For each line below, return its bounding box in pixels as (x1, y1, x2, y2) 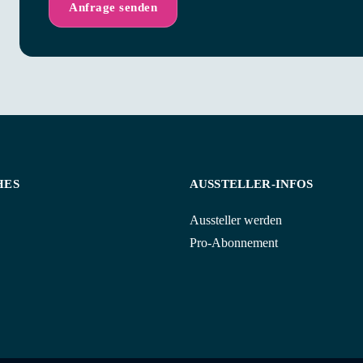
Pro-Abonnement (190, 236, 278, 250)
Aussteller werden (190, 213, 282, 227)
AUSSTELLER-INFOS (190, 177, 314, 190)
